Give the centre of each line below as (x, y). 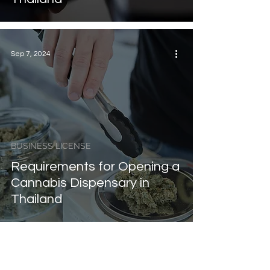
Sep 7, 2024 (31, 54)
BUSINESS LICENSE (51, 146)
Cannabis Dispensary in (80, 183)
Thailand (36, 199)
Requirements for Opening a (95, 167)
